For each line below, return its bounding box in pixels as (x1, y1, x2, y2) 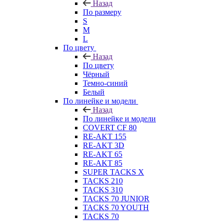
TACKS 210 (83, 176, 123, 185)
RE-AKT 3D (83, 141, 124, 149)
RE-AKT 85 (83, 158, 122, 167)
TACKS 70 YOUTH (83, 203, 149, 212)
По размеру (83, 7, 121, 16)
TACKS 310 (83, 185, 123, 194)
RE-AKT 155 (83, 132, 126, 141)
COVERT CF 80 (83, 123, 137, 132)
